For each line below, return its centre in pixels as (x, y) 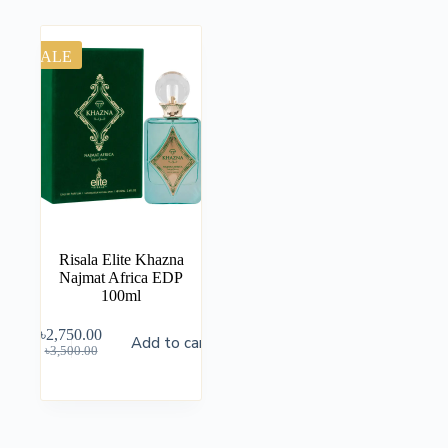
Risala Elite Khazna (121, 260)
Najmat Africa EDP (121, 278)
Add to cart (171, 342)
